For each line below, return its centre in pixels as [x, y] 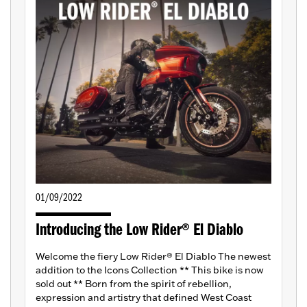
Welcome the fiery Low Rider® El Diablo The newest [153, 257]
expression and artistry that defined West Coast [144, 298]
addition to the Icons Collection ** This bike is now [150, 270]
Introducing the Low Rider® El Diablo [139, 231]
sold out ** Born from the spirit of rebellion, [134, 284]
